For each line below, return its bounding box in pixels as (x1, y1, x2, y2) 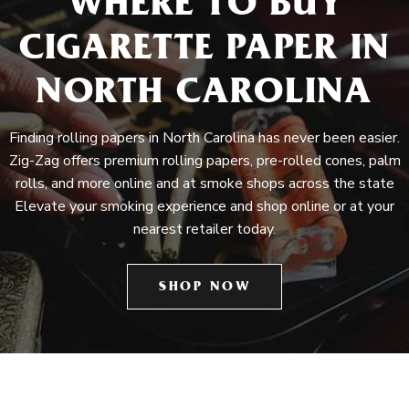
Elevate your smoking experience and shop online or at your (15, 196, 394, 216)
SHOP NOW (159, 281, 250, 295)
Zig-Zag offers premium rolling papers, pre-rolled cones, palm (8, 151, 401, 171)
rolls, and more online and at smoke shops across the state (15, 173, 394, 194)
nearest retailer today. (133, 219, 276, 239)
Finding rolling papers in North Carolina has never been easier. (9, 128, 400, 148)
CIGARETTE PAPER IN (18, 33, 391, 70)
